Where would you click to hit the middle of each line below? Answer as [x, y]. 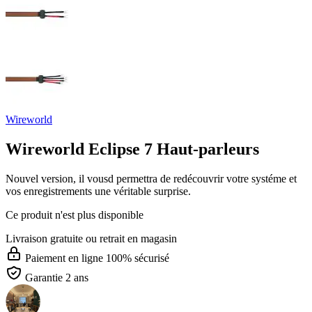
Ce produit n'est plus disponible [75, 214]
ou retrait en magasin [131, 238]
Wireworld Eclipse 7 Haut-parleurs [132, 149]
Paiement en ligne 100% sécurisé [97, 258]
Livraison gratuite [44, 238]
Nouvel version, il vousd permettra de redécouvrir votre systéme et [151, 178]
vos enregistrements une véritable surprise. [98, 191]
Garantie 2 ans [57, 277]
